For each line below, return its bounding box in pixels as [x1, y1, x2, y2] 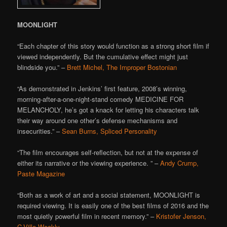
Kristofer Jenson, [156, 211, 207, 221]
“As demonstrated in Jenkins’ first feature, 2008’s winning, [17, 84, 187, 94]
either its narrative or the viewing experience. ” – [17, 158, 161, 168]
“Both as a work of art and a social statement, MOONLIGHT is [17, 190, 201, 200]
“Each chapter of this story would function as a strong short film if [17, 41, 210, 51]
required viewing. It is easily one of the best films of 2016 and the [17, 201, 209, 211]
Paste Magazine [17, 169, 65, 179]
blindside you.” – [17, 62, 67, 72]
